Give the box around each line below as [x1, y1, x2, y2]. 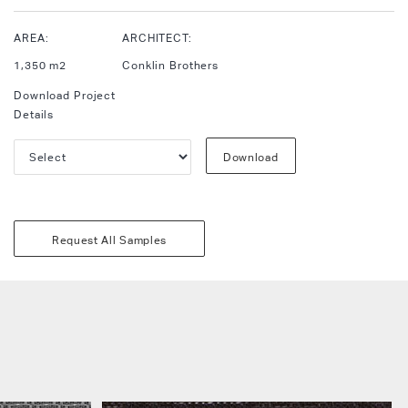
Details [14, 107, 55, 121]
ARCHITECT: [122, 31, 192, 45]
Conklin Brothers [122, 58, 219, 72]
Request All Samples [51, 233, 168, 247]
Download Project [14, 88, 117, 102]
